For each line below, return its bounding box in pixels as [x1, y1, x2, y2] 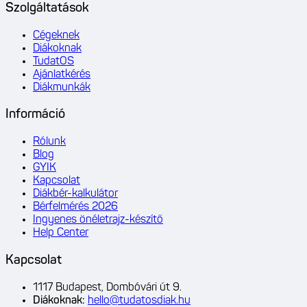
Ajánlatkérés [33, 69, 90, 80]
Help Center [33, 228, 88, 239]
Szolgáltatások [5, 2, 89, 15]
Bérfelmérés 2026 [33, 201, 118, 213]
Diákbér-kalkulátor [33, 188, 118, 200]
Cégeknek [33, 29, 79, 41]
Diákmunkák [33, 82, 90, 93]
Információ [5, 108, 65, 122]
